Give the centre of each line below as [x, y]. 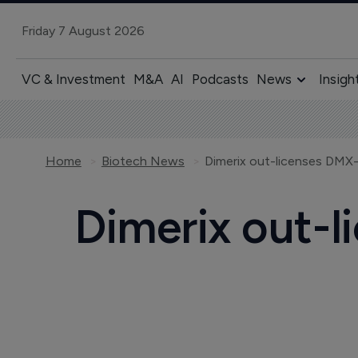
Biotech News [143, 161]
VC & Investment [73, 79]
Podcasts [220, 79]
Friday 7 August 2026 [83, 30]
